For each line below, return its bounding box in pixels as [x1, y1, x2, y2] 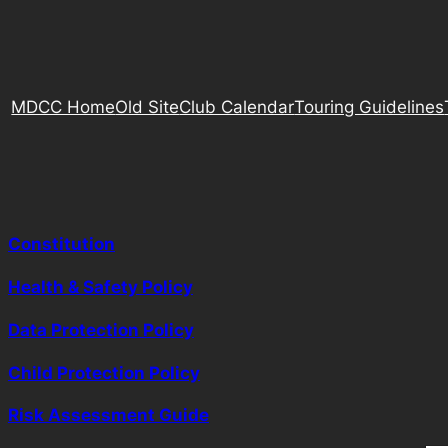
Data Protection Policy [8, 319, 194, 340]
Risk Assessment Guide [8, 405, 209, 426]
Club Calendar [179, 97, 295, 118]
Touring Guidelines [294, 97, 445, 118]
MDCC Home [11, 97, 116, 118]
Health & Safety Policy [8, 276, 193, 297]
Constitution [8, 234, 115, 255]
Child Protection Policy [8, 362, 200, 383]
